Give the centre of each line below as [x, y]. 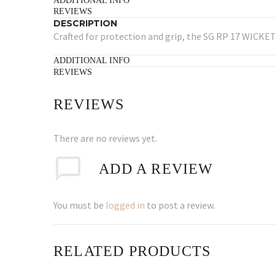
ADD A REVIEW [156, 169]
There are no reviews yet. [105, 138]
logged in [125, 205]
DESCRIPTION [85, 23]
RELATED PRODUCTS [132, 251]
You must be [79, 205]
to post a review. [180, 205]
